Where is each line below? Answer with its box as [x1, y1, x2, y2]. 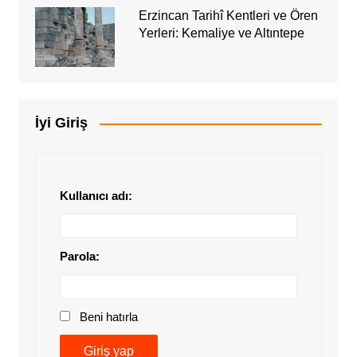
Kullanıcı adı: [59, 189, 132, 202]
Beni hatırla [79, 310, 138, 324]
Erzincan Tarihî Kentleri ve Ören [138, 9, 318, 22]
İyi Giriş [34, 115, 88, 131]
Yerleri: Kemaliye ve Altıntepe [138, 26, 304, 40]
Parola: [59, 249, 100, 263]
